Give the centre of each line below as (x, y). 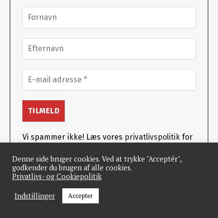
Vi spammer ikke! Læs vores (73, 137)
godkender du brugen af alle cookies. (72, 168)
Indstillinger (35, 196)
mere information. (55, 148)
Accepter (81, 196)
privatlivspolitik (152, 137)
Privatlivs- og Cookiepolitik (57, 176)
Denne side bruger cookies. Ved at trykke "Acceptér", (97, 159)
